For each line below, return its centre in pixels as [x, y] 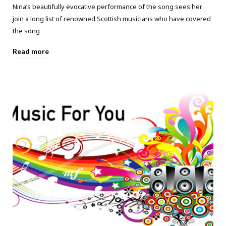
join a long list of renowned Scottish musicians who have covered [112, 19]
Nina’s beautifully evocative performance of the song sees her [107, 7]
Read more [31, 51]
